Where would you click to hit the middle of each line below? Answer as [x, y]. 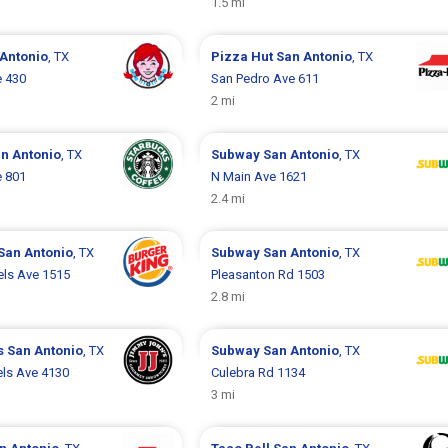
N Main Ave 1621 [258, 176]
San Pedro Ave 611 [264, 78]
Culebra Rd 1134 [257, 372]
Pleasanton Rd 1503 [267, 274]
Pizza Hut [243, 56]
